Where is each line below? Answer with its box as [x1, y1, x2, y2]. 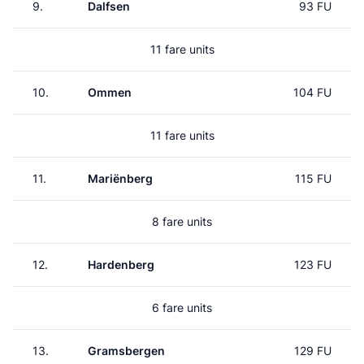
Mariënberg [88, 171, 153, 185]
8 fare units [152, 214, 212, 228]
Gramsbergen [88, 344, 165, 357]
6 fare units [152, 301, 212, 314]
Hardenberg [88, 258, 154, 271]
